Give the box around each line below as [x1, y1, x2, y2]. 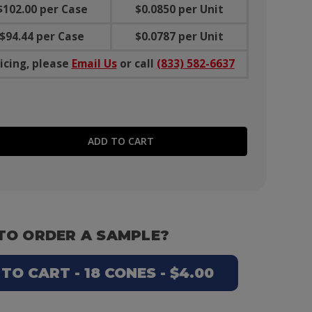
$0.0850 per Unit [135, 2, 224, 17]
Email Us [71, 56, 117, 72]
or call [116, 56, 157, 72]
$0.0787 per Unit [135, 29, 224, 45]
